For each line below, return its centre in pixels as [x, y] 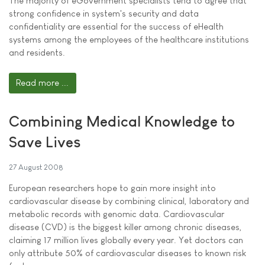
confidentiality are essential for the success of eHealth [116, 27]
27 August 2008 [36, 167]
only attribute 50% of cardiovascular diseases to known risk [127, 253]
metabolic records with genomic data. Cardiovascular [117, 214]
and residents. [37, 53]
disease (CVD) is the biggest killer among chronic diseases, [125, 227]
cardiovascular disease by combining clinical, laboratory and [129, 201]
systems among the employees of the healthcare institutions [129, 40]
